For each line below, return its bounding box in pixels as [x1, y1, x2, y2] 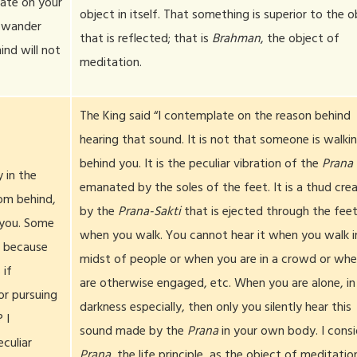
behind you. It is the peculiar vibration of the [80, 153, 323, 177]
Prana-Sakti [118, 201, 182, 225]
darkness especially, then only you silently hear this [80, 296, 352, 320]
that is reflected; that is [80, 28, 213, 52]
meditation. [80, 52, 143, 76]
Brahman [212, 28, 261, 52]
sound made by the [80, 320, 188, 344]
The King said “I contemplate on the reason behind [80, 105, 351, 129]
